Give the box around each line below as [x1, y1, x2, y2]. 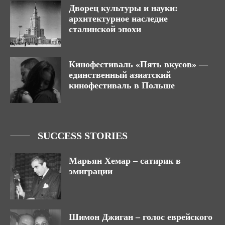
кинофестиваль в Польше [69, 80, 175, 91]
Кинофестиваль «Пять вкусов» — [69, 59, 208, 70]
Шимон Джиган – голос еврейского [69, 211, 212, 222]
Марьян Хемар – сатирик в [69, 156, 181, 166]
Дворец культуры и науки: [69, 3, 178, 14]
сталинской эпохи [69, 24, 141, 35]
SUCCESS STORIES [38, 130, 128, 142]
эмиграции [69, 166, 113, 177]
